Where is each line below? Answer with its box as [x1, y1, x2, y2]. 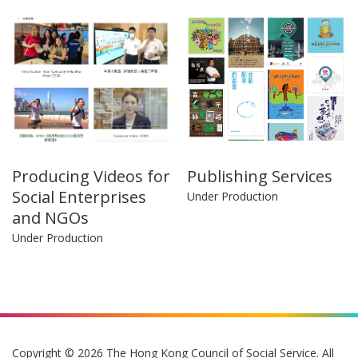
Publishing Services [187, 165, 332, 188]
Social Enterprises [12, 186, 146, 209]
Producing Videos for [12, 165, 170, 188]
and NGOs [12, 207, 89, 229]
